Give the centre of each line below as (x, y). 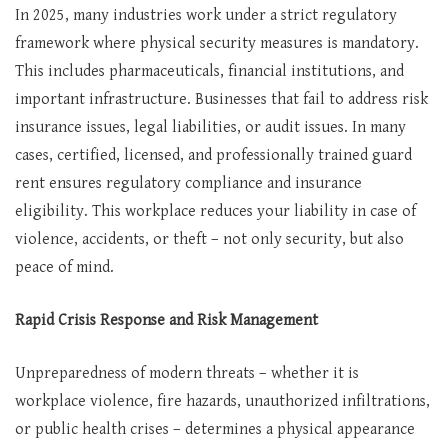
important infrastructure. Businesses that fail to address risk (221, 99)
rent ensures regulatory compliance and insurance (188, 183)
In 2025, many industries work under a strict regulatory (206, 15)
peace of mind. (64, 267)
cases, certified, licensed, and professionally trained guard (213, 155)
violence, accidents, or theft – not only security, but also (209, 239)
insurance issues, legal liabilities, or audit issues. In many (210, 127)
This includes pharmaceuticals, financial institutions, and (209, 71)
